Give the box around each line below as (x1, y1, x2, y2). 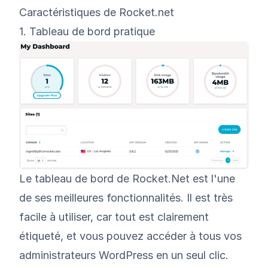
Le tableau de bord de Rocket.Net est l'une (19, 172, 235, 185)
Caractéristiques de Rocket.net (19, 6, 174, 19)
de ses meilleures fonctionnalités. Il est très (19, 191, 233, 204)
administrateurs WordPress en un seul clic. (19, 248, 229, 261)
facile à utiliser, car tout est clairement (19, 210, 209, 223)
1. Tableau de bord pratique (19, 25, 155, 38)
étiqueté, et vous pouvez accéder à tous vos (19, 229, 242, 242)
